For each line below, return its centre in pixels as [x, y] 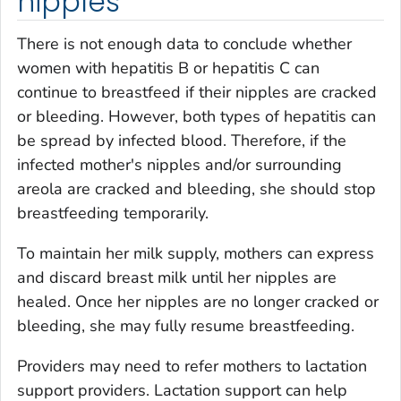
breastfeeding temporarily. [113, 213]
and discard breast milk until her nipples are [177, 278]
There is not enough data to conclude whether [184, 44]
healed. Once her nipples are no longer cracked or [198, 302]
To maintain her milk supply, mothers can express [196, 254]
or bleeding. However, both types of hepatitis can [196, 117]
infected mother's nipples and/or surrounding [179, 165]
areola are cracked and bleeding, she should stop [196, 189]
